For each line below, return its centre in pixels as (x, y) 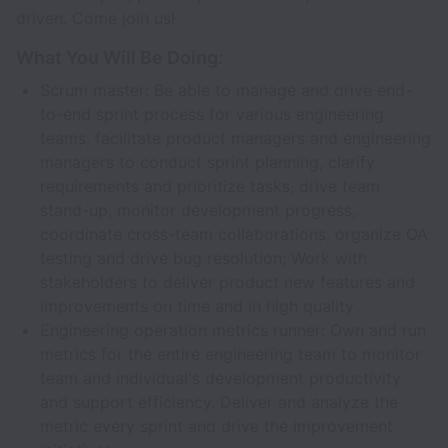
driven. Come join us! (95, 18)
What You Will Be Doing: (119, 57)
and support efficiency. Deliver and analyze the (219, 402)
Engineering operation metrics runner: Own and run (233, 330)
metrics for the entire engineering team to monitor (230, 354)
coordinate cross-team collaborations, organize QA (234, 234)
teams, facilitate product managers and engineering (235, 138)
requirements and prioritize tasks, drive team (210, 186)
